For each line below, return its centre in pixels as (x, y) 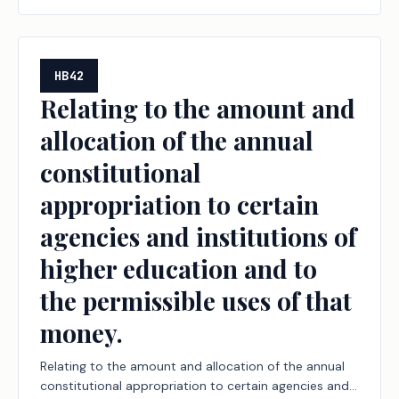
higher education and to (179, 269)
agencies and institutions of (198, 236)
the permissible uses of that (196, 301)
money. (81, 333)
